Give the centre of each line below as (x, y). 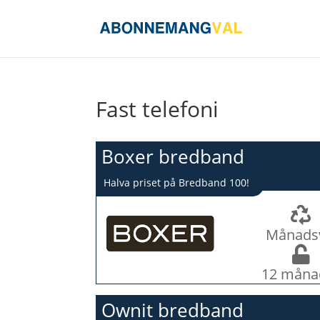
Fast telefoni (157, 109)
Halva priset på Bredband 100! (177, 182)
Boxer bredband (173, 156)
